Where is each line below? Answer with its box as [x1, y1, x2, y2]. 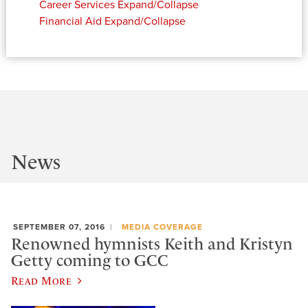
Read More [11, 274, 72, 287]
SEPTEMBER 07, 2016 [13, 221, 105, 232]
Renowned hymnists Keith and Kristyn [11, 234, 293, 254]
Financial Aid [38, 14, 102, 28]
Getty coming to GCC [11, 251, 168, 271]
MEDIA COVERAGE [121, 221, 203, 232]
